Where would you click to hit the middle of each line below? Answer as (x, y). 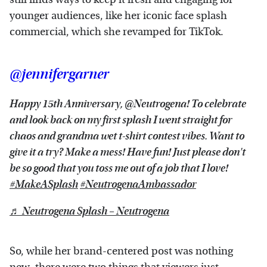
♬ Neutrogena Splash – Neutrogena (89, 211)
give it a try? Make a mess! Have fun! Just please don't (128, 152)
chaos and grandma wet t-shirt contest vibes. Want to (127, 136)
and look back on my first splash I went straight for (121, 120)
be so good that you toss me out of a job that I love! (119, 168)
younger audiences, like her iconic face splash (118, 15)
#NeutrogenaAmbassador (138, 184)
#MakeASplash (44, 184)
